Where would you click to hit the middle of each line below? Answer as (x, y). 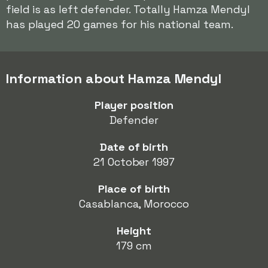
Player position (134, 105)
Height (134, 231)
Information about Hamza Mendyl (114, 78)
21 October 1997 (134, 162)
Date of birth (134, 147)
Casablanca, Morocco (134, 204)
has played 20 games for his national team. (120, 24)
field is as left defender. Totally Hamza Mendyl (128, 9)
